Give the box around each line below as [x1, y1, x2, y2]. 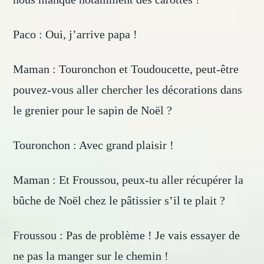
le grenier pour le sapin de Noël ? [13, 104, 173, 117]
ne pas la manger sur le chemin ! [13, 249, 169, 263]
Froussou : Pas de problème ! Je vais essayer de [13, 229, 240, 242]
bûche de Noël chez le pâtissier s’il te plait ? [13, 194, 226, 207]
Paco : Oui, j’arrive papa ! [13, 28, 138, 41]
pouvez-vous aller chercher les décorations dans [13, 83, 243, 97]
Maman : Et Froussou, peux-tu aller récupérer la [13, 173, 244, 187]
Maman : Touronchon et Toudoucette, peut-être [13, 62, 239, 76]
